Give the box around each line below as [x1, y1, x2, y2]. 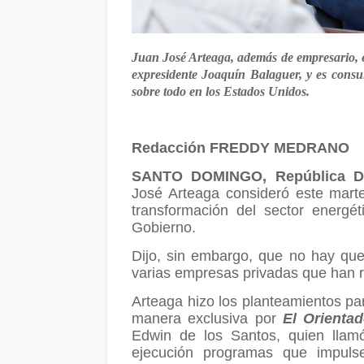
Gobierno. [132, 219, 196, 236]
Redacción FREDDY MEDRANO [132, 139, 349, 156]
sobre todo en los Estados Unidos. [132, 84, 310, 98]
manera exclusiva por [132, 310, 283, 327]
